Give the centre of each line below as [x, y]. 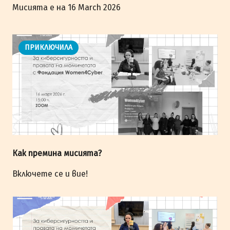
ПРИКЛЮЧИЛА [49, 48]
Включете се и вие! [50, 174]
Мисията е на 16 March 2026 [66, 8]
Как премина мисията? [57, 154]
